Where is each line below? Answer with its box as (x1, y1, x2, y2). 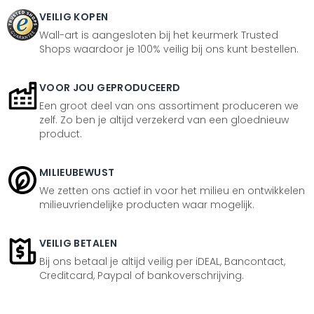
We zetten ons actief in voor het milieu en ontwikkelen (39, 184, 305, 198)
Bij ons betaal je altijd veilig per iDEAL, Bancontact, (39, 254, 285, 268)
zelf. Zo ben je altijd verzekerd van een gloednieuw (39, 113, 289, 127)
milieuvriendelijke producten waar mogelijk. (39, 198, 254, 212)
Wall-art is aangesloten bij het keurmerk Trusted (39, 28, 278, 42)
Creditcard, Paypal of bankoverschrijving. (39, 268, 244, 282)
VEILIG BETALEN (39, 236, 117, 250)
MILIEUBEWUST (39, 165, 115, 179)
